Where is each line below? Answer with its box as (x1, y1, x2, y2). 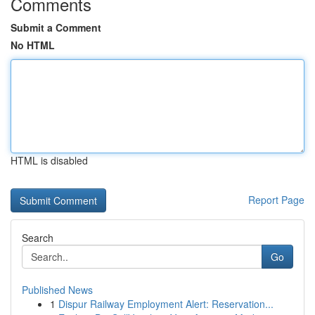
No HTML (11, 38, 55, 52)
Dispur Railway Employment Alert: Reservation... (58, 297, 274, 311)
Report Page (248, 193, 304, 207)
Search (22, 231, 53, 245)
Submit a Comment (11, 20, 101, 34)
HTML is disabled (11, 153, 88, 167)
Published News (22, 283, 93, 297)
